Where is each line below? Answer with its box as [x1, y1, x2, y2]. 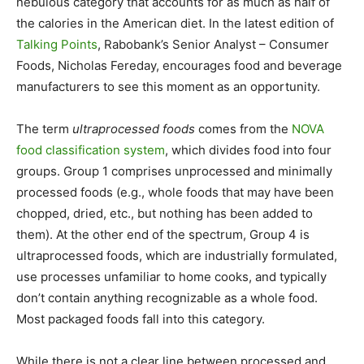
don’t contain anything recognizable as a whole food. [16, 290, 318, 305]
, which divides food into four [165, 142, 331, 158]
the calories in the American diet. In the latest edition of [16, 15, 334, 31]
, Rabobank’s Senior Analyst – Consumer [97, 37, 329, 52]
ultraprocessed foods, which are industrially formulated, [16, 248, 337, 263]
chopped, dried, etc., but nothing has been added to [16, 206, 313, 221]
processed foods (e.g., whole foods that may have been [16, 184, 334, 200]
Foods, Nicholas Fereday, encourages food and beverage [16, 58, 342, 73]
